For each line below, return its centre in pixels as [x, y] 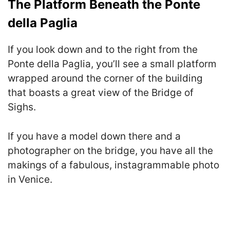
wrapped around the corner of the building [105, 79]
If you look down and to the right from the [103, 50]
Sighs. [22, 107]
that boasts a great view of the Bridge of [101, 93]
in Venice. [30, 179]
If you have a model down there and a [94, 136]
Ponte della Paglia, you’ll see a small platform [112, 64]
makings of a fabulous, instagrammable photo [113, 165]
